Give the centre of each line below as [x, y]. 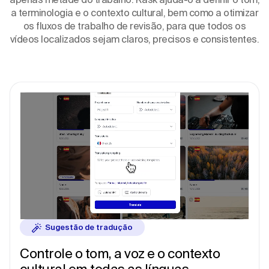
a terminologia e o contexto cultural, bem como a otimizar [134, 13]
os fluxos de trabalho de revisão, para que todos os [134, 26]
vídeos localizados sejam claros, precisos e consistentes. [134, 39]
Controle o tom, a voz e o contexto [120, 253]
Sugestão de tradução [89, 228]
